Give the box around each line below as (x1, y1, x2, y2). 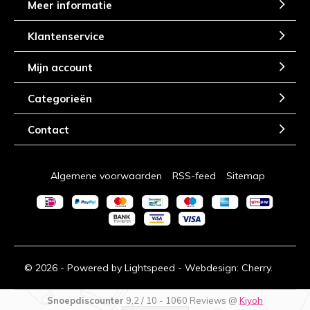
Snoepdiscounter (47, 294, 124, 306)
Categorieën (28, 91, 92, 105)
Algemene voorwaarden (50, 170, 162, 183)
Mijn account (28, 60, 93, 74)
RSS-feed (172, 170, 216, 183)
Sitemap (226, 170, 265, 183)
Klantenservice (28, 29, 104, 43)
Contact (28, 122, 69, 136)
